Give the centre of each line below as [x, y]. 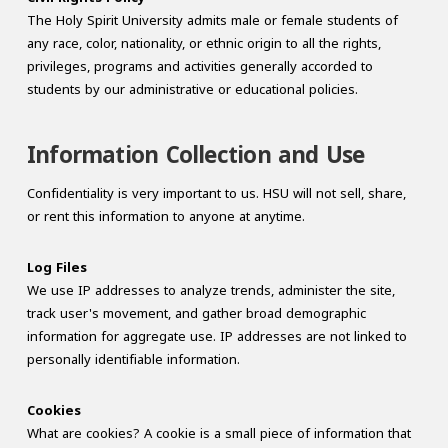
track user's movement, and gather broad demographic [196, 314]
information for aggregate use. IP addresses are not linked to [216, 337]
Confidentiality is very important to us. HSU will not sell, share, [216, 194]
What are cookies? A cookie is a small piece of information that [218, 433]
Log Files [56, 268]
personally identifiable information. [133, 360]
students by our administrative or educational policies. [192, 89]
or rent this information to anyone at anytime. [165, 217]
